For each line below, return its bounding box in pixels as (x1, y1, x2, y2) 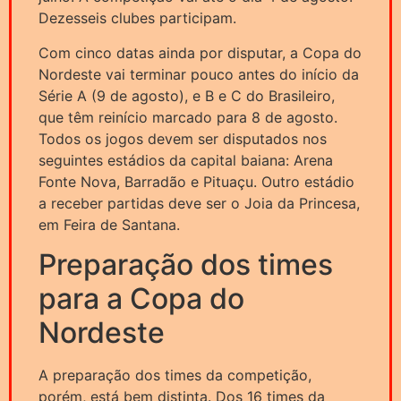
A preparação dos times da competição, (38, 366, 311, 385)
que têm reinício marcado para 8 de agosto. (38, 107, 337, 126)
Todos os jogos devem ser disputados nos (38, 129, 327, 148)
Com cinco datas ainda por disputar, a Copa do (38, 43, 362, 62)
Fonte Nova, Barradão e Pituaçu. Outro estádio (38, 172, 354, 191)
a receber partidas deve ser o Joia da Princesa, (38, 193, 360, 212)
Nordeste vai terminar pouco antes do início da (38, 64, 359, 83)
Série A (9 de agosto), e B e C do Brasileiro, (38, 86, 335, 105)
